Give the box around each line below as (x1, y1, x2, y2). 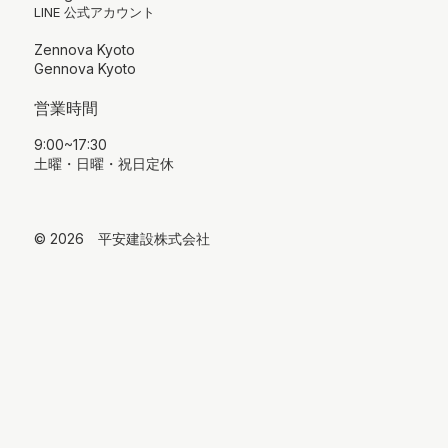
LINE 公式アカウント (34, 3, 156, 20)
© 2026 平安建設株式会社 (33, 229, 210, 247)
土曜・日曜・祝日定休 (34, 154, 175, 172)
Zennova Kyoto (34, 40, 136, 58)
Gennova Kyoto (34, 59, 137, 77)
